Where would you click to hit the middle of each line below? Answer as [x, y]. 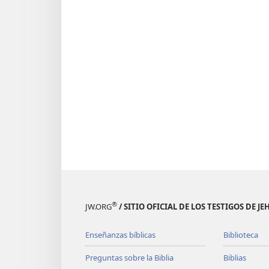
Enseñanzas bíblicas [120, 235]
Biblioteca [240, 235]
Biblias [234, 258]
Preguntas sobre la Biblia [129, 258]
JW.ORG [98, 207]
